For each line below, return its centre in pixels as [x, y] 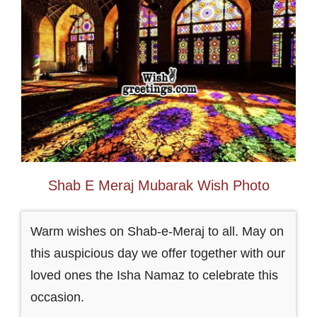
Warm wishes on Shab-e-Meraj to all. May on [157, 232]
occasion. [57, 298]
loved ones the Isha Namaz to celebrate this [154, 276]
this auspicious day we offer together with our [157, 254]
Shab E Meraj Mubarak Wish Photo [158, 186]
